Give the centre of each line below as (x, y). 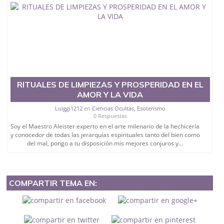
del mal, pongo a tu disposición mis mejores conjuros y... (105, 143)
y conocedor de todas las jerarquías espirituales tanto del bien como (105, 135)
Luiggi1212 (68, 108)
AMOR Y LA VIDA (110, 95)
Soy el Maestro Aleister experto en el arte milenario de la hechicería (105, 126)
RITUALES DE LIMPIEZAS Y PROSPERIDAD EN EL (110, 85)
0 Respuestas (110, 116)
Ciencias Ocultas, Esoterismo (128, 108)
